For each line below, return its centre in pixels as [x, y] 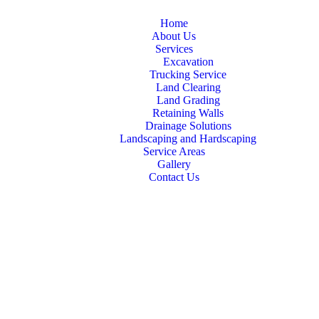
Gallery [174, 164]
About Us [174, 36]
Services [174, 49]
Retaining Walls [188, 113]
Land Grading [188, 100]
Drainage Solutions [188, 126]
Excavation [188, 62]
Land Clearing [188, 87]
